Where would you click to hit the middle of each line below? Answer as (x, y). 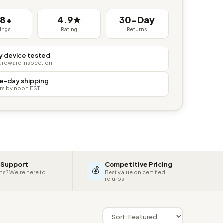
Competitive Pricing (138, 164)
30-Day (137, 19)
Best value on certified (135, 172)
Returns (137, 29)
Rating (69, 29)
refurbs (114, 178)
